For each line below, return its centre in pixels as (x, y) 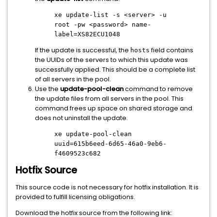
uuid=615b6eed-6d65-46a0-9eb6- (110, 144)
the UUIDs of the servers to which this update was (111, 60)
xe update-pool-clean (93, 134)
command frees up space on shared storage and (114, 108)
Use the (47, 89)
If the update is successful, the (83, 50)
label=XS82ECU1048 (87, 34)
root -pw (72, 24)
